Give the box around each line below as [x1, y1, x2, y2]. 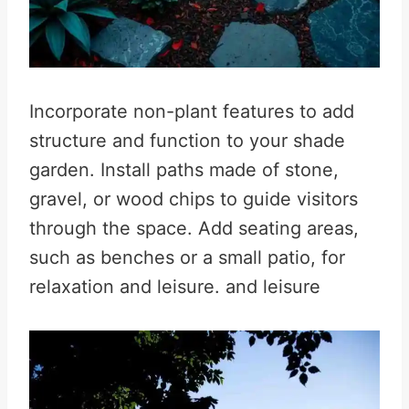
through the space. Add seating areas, [29, 217, 359, 239]
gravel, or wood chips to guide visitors [29, 188, 358, 210]
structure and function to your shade [29, 130, 345, 152]
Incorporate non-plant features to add [29, 100, 354, 122]
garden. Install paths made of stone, [29, 159, 339, 181]
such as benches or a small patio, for [29, 246, 345, 268]
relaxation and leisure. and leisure [29, 276, 320, 298]
